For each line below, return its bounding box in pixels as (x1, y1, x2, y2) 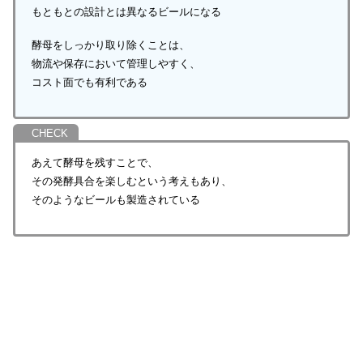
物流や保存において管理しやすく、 (31, 57, 200, 70)
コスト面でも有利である (31, 75, 147, 88)
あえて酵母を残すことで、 (31, 156, 158, 169)
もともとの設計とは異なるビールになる (31, 5, 221, 18)
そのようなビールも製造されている (31, 194, 200, 207)
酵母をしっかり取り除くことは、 (31, 38, 190, 51)
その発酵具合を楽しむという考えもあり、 (31, 175, 232, 188)
